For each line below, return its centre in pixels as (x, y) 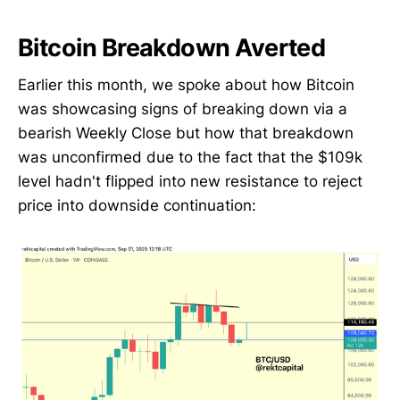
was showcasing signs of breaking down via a (183, 109)
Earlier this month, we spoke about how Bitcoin (186, 85)
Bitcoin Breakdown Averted (172, 47)
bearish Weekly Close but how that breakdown (186, 133)
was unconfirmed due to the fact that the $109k (190, 158)
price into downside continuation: (137, 206)
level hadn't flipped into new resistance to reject (190, 182)
